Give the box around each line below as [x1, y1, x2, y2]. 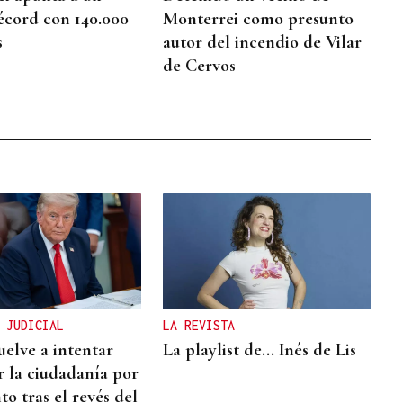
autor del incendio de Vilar [163, 31, 363, 53]
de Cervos [163, 54, 237, 76]
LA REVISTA [163, 318, 236, 334]
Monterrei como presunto [163, 7, 354, 30]
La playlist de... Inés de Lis [163, 339, 357, 362]
